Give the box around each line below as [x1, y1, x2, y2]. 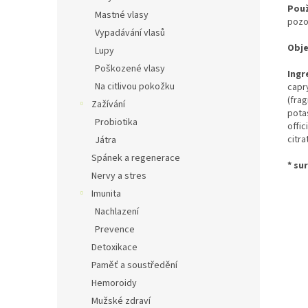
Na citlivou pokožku [95, 80, 175, 94]
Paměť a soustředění [91, 258, 177, 273]
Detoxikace [91, 241, 137, 255]
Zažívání [91, 98, 125, 112]
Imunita [91, 187, 121, 201]
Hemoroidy [91, 276, 137, 291]
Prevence [95, 223, 135, 237]
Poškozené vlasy [95, 62, 165, 76]
